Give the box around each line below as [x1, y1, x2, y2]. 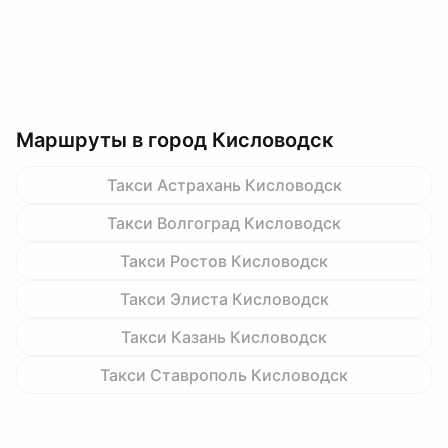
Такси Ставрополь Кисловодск [100, 365, 348, 385]
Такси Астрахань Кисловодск [106, 175, 342, 195]
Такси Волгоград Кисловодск [107, 213, 341, 233]
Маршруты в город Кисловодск [16, 128, 333, 152]
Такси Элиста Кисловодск [119, 289, 329, 309]
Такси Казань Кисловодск [121, 327, 327, 347]
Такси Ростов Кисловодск [120, 251, 328, 271]
